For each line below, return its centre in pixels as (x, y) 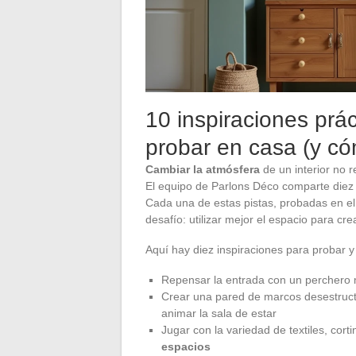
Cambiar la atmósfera (203, 169)
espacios (186, 346)
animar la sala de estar (219, 313)
